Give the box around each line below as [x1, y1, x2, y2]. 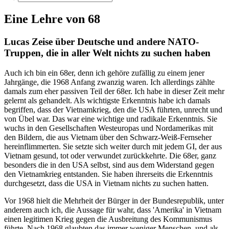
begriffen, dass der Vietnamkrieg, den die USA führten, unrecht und [4, 105, 222, 114]
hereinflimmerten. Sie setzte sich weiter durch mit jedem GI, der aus [4, 142, 222, 151]
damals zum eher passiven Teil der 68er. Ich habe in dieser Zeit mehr [4, 86, 224, 96]
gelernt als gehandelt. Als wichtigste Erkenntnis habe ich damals [4, 96, 210, 105]
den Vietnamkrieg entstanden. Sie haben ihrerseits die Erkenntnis [4, 169, 213, 178]
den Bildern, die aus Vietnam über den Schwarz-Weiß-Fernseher [4, 132, 212, 142]
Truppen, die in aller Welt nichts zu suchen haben [4, 47, 211, 58]
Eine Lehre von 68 [4, 12, 100, 26]
